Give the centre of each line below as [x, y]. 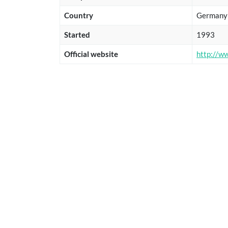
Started [77, 34]
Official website [91, 54]
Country [79, 15]
